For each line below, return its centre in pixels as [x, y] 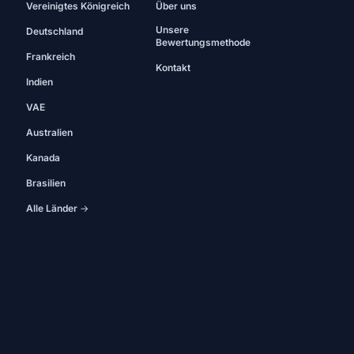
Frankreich [51, 56]
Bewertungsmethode [203, 42]
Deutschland [55, 31]
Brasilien [46, 183]
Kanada [43, 158]
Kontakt [173, 68]
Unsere [172, 30]
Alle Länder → [58, 208]
